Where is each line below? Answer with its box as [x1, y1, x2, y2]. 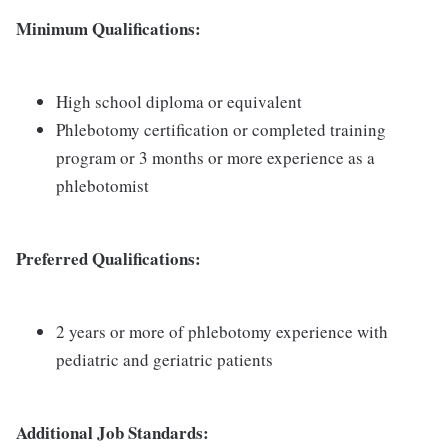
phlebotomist [56, 174, 149, 198]
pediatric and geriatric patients [56, 348, 273, 372]
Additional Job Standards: [16, 420, 209, 446]
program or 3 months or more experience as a [56, 146, 375, 170]
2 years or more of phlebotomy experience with [56, 320, 388, 344]
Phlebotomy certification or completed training [56, 118, 386, 142]
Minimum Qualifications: [16, 16, 201, 42]
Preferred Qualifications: [16, 246, 201, 272]
